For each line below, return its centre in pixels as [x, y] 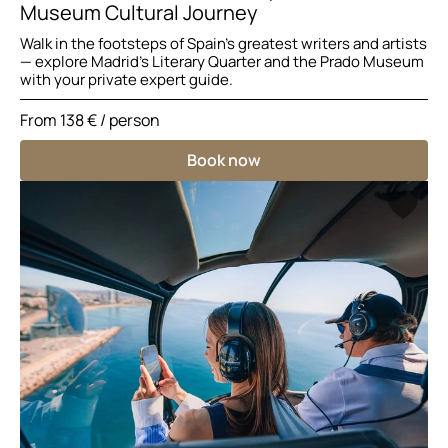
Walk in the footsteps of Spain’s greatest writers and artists [223, 43]
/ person [128, 119]
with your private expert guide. [126, 79]
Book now [224, 159]
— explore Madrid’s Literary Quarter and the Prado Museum [222, 61]
